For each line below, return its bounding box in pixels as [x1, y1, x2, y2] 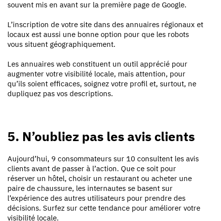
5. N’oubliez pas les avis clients [7, 127, 195, 145]
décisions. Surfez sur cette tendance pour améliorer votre [7, 203, 200, 213]
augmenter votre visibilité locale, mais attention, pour [7, 69, 185, 78]
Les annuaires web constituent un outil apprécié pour [7, 59, 187, 69]
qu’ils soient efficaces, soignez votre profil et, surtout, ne [7, 78, 196, 88]
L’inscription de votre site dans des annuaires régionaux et [7, 19, 203, 29]
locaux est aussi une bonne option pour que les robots [7, 29, 189, 39]
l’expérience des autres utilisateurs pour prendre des [7, 193, 185, 203]
